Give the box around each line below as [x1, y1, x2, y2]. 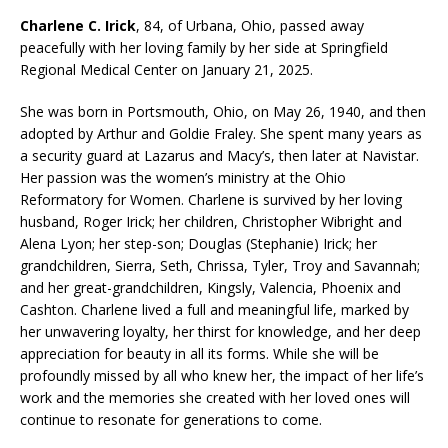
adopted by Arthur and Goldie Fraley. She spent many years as [20, 123, 422, 143]
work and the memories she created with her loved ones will [20, 387, 410, 407]
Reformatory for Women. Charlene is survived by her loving [20, 189, 402, 209]
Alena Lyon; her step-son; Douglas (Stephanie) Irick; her [20, 233, 377, 253]
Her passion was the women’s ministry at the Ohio [20, 167, 346, 187]
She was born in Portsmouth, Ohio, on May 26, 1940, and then [20, 101, 426, 121]
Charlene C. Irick [20, 15, 136, 35]
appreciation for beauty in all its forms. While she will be [20, 343, 379, 363]
